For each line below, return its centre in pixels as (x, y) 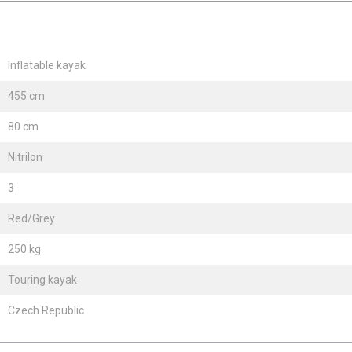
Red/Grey (31, 218)
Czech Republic (46, 310)
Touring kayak (42, 279)
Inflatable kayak (47, 65)
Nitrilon (25, 157)
